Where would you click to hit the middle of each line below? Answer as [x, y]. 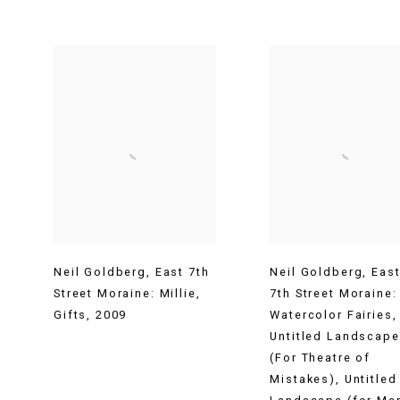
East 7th [182, 271]
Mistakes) [303, 379]
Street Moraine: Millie [125, 293]
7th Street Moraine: [333, 293]
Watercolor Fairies [331, 314]
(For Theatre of [321, 357]
